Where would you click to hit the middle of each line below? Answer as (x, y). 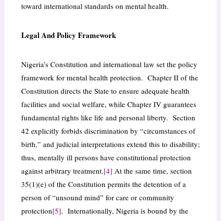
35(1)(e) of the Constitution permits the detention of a (103, 184)
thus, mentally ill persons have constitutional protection (106, 158)
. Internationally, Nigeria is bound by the (125, 211)
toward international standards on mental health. (95, 6)
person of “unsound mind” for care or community (97, 198)
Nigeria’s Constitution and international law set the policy (109, 64)
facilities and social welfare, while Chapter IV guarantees (109, 104)
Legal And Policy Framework (68, 35)
